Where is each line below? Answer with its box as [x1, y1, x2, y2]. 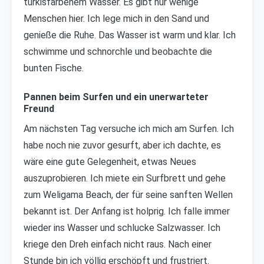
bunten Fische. [24, 62, 84, 74]
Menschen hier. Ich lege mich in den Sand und [24, 13, 209, 24]
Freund [24, 103, 54, 114]
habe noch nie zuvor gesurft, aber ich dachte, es [24, 140, 221, 151]
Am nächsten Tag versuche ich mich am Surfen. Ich [24, 123, 234, 134]
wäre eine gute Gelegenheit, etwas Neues [24, 156, 196, 167]
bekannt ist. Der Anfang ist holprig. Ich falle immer [24, 206, 230, 217]
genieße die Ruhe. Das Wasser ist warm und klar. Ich [24, 29, 236, 41]
